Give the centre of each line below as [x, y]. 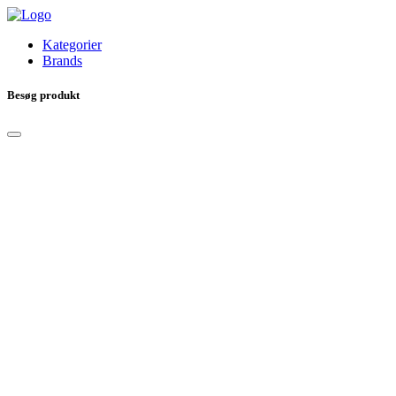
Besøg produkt [43, 95]
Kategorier [72, 45]
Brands [62, 61]
